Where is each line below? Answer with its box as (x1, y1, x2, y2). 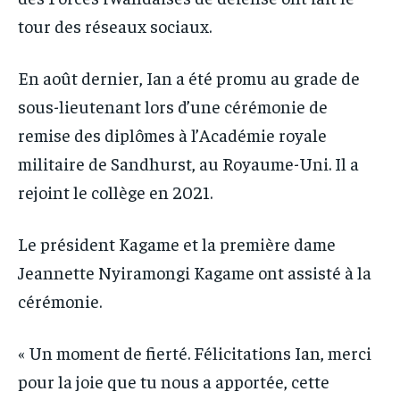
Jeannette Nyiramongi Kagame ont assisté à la (18, 260, 371, 283)
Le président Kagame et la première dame (18, 231, 336, 254)
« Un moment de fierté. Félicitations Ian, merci (18, 340, 371, 363)
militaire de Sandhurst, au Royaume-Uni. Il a (18, 151, 359, 174)
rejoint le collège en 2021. (18, 179, 212, 203)
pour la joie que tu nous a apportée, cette (18, 369, 329, 392)
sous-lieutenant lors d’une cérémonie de (18, 94, 328, 117)
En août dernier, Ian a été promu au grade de (18, 65, 360, 88)
